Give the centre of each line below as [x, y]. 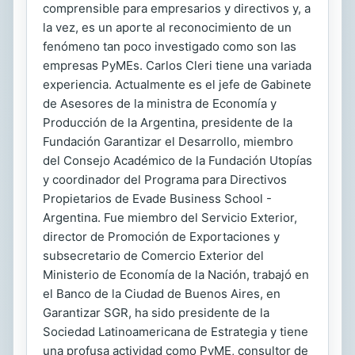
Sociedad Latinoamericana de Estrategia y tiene [176, 332]
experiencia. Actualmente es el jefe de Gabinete [177, 84]
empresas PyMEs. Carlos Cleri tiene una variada [177, 65]
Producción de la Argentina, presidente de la [168, 122]
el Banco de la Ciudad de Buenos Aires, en [162, 294]
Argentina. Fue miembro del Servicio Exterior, [170, 218]
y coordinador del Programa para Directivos [165, 179]
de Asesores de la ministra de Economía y [160, 103]
